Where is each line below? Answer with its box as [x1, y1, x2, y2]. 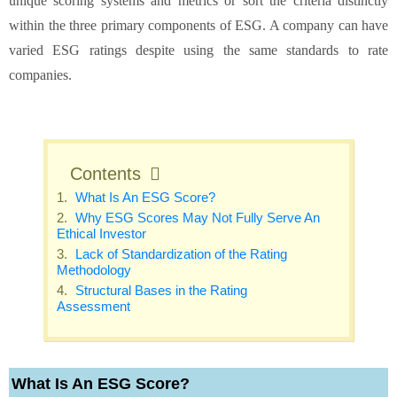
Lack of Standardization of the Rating [72, 245, 288, 261]
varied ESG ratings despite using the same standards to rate [9, 42, 388, 58]
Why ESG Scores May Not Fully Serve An [72, 209, 321, 225]
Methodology [57, 261, 132, 277]
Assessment [57, 298, 131, 314]
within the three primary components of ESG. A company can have [9, 17, 388, 33]
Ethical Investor [57, 225, 147, 241]
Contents [70, 163, 142, 183]
